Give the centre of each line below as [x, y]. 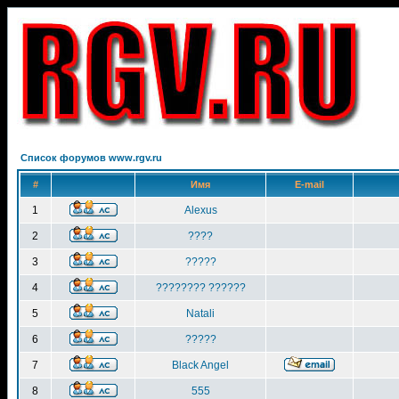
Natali [200, 313]
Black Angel [200, 365]
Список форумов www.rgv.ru [91, 158]
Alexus [200, 210]
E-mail [309, 184]
